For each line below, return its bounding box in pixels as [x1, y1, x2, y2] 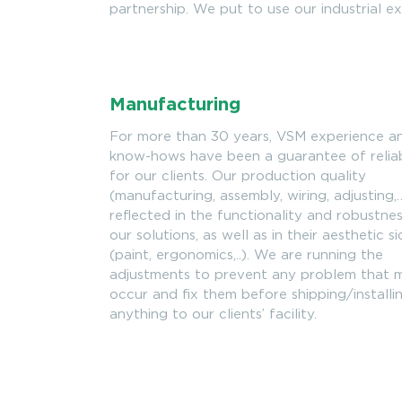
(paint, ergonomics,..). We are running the [109, 248, 383, 262]
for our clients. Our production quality [109, 169, 366, 183]
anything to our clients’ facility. [109, 307, 321, 321]
